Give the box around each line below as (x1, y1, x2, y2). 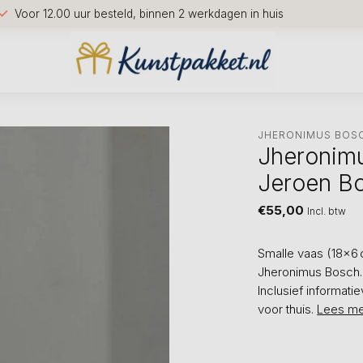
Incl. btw (307, 204, 347, 217)
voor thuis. (258, 301, 318, 317)
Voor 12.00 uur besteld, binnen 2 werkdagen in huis (15, 6, 284, 20)
